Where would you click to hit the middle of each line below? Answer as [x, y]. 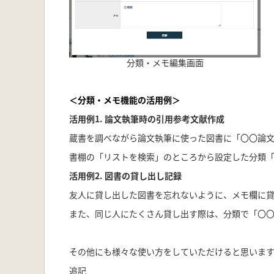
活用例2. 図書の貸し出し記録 [125, 175]
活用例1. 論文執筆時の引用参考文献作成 [147, 118]
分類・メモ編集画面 [165, 62]
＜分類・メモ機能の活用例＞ [125, 99]
